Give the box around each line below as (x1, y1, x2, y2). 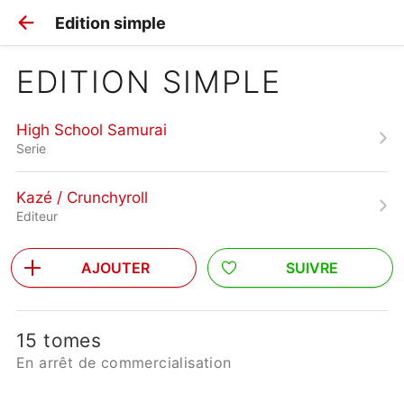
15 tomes (16, 329, 102, 352)
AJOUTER (81, 259, 150, 277)
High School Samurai (16, 120, 167, 139)
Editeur (16, 207, 58, 224)
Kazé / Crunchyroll (16, 188, 148, 207)
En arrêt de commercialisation (16, 353, 232, 372)
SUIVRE (286, 259, 338, 277)
